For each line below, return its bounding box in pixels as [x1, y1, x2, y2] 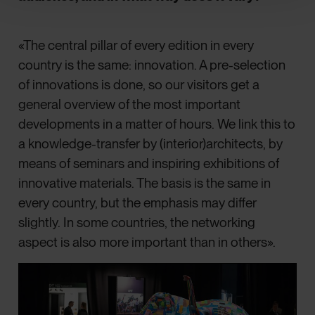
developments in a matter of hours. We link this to [18, 116, 296, 133]
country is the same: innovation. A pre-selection [18, 57, 286, 74]
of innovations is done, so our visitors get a [18, 77, 260, 94]
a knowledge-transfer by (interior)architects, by [18, 136, 283, 153]
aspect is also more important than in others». [18, 234, 279, 251]
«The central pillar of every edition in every [18, 37, 255, 54]
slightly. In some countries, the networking [18, 214, 256, 231]
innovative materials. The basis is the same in [18, 175, 271, 192]
